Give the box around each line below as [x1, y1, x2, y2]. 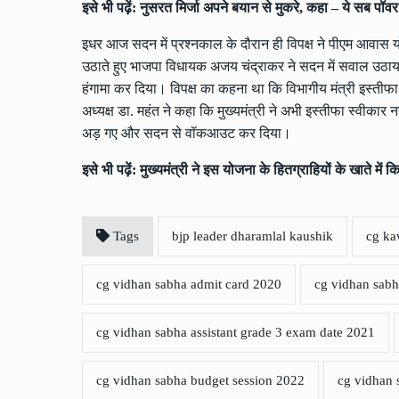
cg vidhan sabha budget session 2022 [96, 373, 305, 388]
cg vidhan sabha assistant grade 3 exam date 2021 [96, 325, 375, 340]
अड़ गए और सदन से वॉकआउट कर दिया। [82, 126, 291, 142]
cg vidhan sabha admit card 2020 [96, 277, 281, 292]
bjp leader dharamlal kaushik [172, 229, 333, 244]
